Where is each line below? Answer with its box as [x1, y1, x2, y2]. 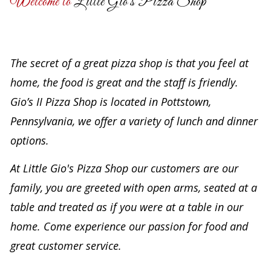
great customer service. [10, 238, 122, 253]
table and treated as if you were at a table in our [10, 200, 243, 214]
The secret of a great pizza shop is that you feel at [10, 56, 249, 70]
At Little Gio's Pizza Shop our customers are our [10, 161, 238, 175]
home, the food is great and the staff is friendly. [10, 75, 238, 90]
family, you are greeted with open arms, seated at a [10, 180, 257, 195]
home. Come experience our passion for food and [10, 219, 248, 233]
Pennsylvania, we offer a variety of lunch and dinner [10, 114, 258, 128]
